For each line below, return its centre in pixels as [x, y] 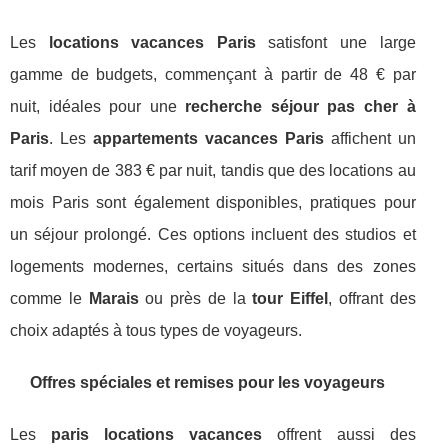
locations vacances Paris [152, 42]
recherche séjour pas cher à [300, 106]
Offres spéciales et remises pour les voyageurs [207, 382]
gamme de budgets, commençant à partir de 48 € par [213, 74]
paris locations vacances [157, 434]
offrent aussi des [339, 434]
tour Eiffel [290, 298]
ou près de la [195, 298]
